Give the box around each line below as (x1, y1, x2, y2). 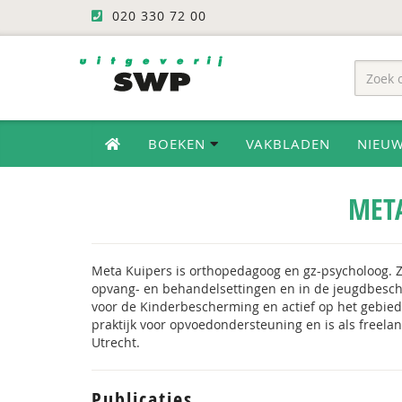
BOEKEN (148, 135, 210, 153)
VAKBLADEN (246, 135, 330, 153)
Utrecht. (92, 334, 140, 351)
